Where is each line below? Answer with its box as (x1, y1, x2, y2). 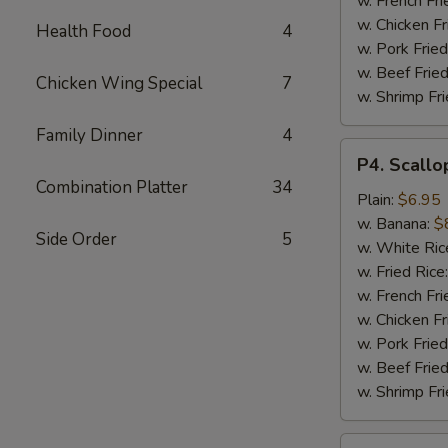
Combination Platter (36, 176, 188, 199)
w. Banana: (357, 213, 434, 235)
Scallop (340, 163, 391, 185)
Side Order (36, 228, 117, 251)
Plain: (357, 189, 398, 211)
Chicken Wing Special (36, 72, 202, 95)
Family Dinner (36, 124, 143, 147)
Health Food (36, 20, 131, 43)
